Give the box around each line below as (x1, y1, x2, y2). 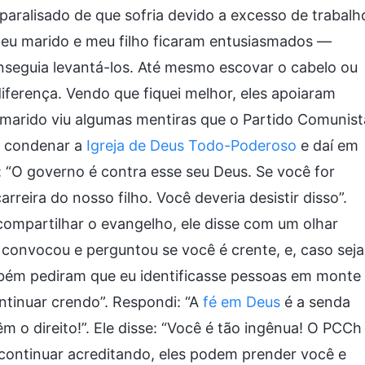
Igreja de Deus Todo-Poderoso (86, 137, 297, 154)
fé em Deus (203, 293, 280, 310)
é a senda (280, 293, 350, 310)
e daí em (297, 137, 358, 154)
